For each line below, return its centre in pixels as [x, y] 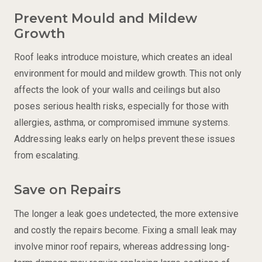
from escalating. [47, 156]
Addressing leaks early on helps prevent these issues [125, 139]
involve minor [42, 246]
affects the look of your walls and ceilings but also [117, 90]
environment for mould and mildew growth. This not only [128, 74]
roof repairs [95, 246]
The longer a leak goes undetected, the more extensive [126, 213]
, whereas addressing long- [174, 246]
